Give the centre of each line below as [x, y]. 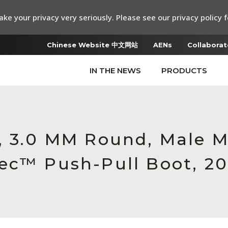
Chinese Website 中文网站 [92, 45]
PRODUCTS [184, 70]
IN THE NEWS [115, 70]
